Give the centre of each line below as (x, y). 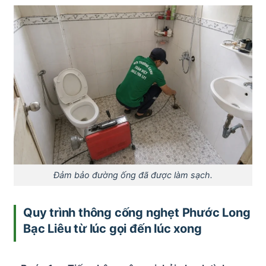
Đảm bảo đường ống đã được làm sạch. (133, 175)
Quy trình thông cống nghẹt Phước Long (137, 212)
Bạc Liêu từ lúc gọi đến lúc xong (113, 228)
